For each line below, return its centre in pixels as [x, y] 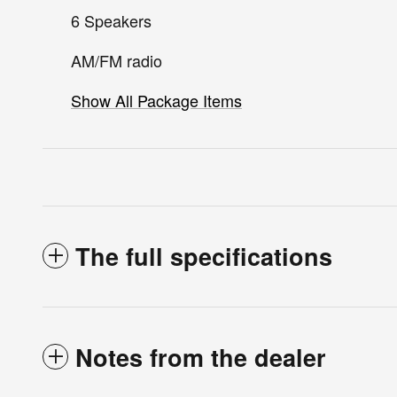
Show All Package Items [156, 100]
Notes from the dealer [201, 357]
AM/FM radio [117, 60]
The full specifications [204, 256]
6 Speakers [111, 20]
